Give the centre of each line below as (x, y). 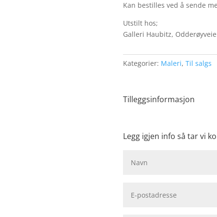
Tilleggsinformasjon (159, 99)
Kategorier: (142, 63)
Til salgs (198, 63)
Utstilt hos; (140, 23)
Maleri (171, 63)
